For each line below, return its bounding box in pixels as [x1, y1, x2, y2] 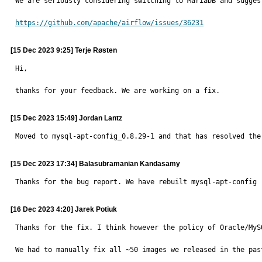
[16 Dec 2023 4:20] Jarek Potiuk [11, 205, 117, 213]
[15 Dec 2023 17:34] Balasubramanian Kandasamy [11, 160, 180, 168]
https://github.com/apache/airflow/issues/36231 [15, 19, 204, 27]
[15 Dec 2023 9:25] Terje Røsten [11, 46, 117, 54]
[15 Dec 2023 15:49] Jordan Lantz [11, 114, 122, 122]
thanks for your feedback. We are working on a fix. [15, 87, 220, 95]
